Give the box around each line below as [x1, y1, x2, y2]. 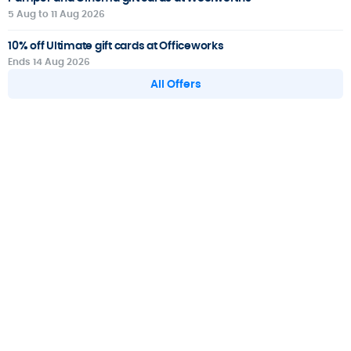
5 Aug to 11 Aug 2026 [8, 6, 105, 20]
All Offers [150, 75, 201, 92]
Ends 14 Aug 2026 [8, 54, 90, 68]
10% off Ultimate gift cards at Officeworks [8, 37, 224, 53]
